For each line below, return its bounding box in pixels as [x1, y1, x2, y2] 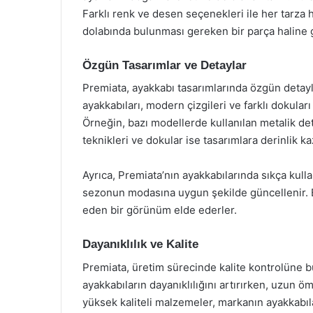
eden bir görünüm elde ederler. [82, 203, 237, 217]
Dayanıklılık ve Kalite [82, 238, 198, 251]
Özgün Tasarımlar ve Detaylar [82, 58, 247, 72]
